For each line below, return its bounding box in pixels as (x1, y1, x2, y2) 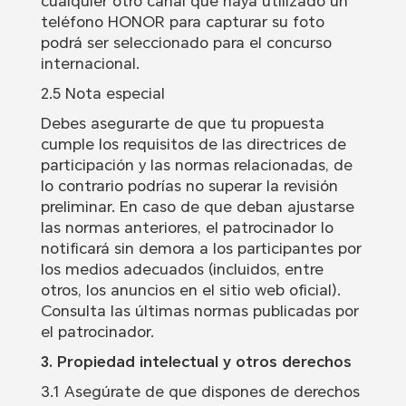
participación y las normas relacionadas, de (40, 156, 353, 175)
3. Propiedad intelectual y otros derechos (40, 353, 352, 372)
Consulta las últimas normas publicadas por (40, 302, 359, 321)
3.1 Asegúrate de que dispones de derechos (40, 382, 360, 401)
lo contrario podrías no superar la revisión (40, 177, 338, 196)
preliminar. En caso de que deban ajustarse (40, 198, 354, 217)
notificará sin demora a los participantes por (40, 239, 362, 258)
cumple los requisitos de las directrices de (40, 135, 346, 154)
